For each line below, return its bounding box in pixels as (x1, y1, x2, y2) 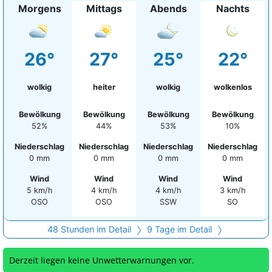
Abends (149, 2, 187, 15)
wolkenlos (213, 83, 252, 92)
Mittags (86, 2, 122, 15)
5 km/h (26, 186, 53, 195)
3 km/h (219, 186, 246, 195)
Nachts (216, 2, 250, 15)
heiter (92, 83, 115, 92)
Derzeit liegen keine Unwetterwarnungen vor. (9, 254, 194, 266)
